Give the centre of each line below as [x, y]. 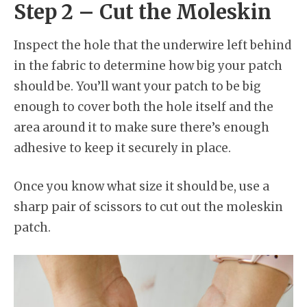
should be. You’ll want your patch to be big [137, 86]
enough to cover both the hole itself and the [144, 107]
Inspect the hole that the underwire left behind [152, 45]
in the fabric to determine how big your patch [148, 66]
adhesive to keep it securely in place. [122, 148]
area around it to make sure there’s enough [142, 127]
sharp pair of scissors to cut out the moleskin [148, 207]
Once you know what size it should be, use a [142, 186]
